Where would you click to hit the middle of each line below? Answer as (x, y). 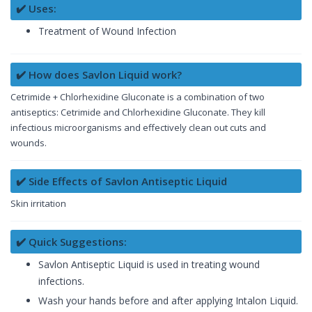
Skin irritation (38, 203)
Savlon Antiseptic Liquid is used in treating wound (149, 264)
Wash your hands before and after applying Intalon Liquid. (168, 300)
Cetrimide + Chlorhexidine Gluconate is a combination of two (138, 96)
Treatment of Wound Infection (107, 31)
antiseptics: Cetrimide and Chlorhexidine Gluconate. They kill (138, 112)
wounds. (29, 142)
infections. (61, 281)
